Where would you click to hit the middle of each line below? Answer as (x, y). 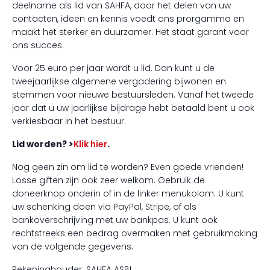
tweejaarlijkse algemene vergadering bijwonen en (119, 81)
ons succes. (38, 45)
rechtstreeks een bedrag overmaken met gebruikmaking (135, 233)
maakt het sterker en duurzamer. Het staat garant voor (130, 32)
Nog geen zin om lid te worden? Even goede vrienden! (128, 167)
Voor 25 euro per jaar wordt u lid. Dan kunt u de (113, 68)
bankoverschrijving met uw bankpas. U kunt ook (115, 220)
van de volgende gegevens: (73, 246)
